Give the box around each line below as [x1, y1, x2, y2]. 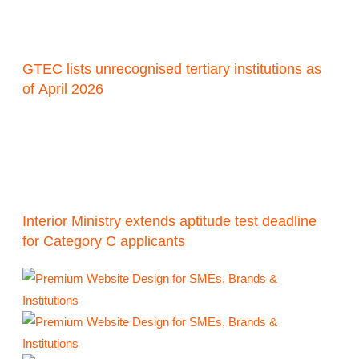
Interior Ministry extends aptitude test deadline [22, 213, 317, 230]
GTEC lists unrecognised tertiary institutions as [22, 61, 322, 78]
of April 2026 [22, 81, 104, 98]
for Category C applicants [22, 233, 186, 250]
